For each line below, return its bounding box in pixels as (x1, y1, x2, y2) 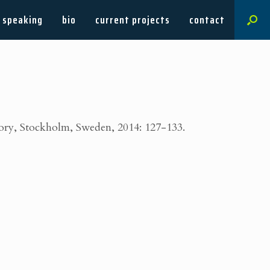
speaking (2, 11, 43, 28)
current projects (95, 11, 170, 28)
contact (189, 11, 225, 28)
